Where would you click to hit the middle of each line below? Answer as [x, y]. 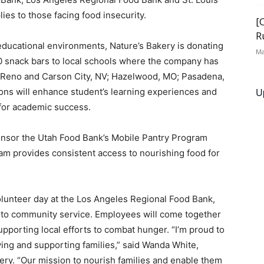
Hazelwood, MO [144, 76]
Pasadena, [203, 76]
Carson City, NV [74, 76]
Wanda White [169, 245]
